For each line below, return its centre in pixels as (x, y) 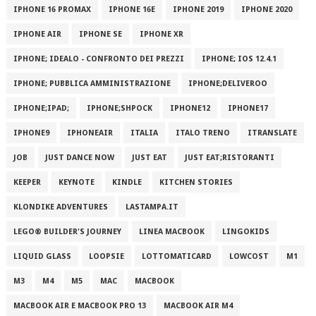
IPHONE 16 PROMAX (52, 10)
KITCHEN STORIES (196, 182)
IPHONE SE (100, 34)
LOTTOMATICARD (176, 256)
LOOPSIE (106, 256)
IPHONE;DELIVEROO (227, 84)
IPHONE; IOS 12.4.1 (239, 59)
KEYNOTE (76, 182)
